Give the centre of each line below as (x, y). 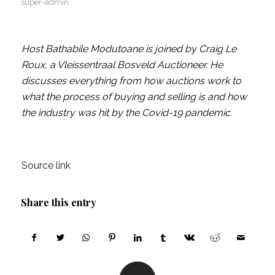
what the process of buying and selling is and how (134, 96)
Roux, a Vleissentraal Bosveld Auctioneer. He (122, 64)
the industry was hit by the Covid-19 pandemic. (126, 112)
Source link (46, 165)
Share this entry (58, 202)
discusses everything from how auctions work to (131, 80)
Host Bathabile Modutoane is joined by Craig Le (129, 48)
